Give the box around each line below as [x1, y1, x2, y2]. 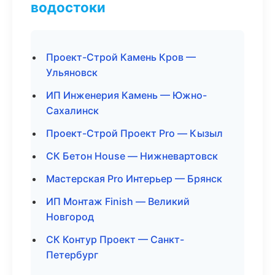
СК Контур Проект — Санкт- [46, 233, 184, 246]
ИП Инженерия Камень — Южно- [46, 89, 207, 101]
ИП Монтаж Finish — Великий [46, 195, 190, 207]
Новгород [46, 211, 94, 223]
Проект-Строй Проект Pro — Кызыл [46, 127, 223, 139]
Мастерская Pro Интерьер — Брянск [46, 172, 222, 185]
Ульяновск [46, 66, 98, 79]
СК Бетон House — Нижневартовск [46, 150, 218, 162]
